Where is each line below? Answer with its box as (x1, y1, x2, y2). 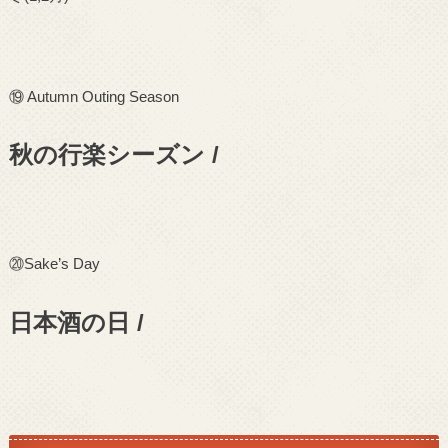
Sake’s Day (23, 255, 104, 273)
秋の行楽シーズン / (8, 141, 226, 169)
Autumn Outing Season (23, 87, 183, 105)
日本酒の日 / (8, 308, 151, 336)
